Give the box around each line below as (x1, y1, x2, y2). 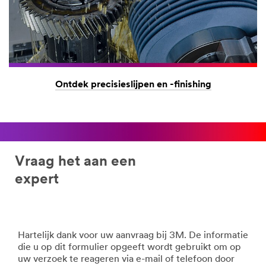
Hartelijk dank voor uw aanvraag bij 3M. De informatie (18, 230, 248, 240)
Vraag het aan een (15, 154, 136, 169)
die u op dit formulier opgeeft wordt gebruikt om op (18, 242, 241, 252)
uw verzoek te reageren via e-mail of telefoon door (18, 254, 235, 264)
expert (15, 172, 59, 187)
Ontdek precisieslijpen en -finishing (55, 80, 211, 90)
